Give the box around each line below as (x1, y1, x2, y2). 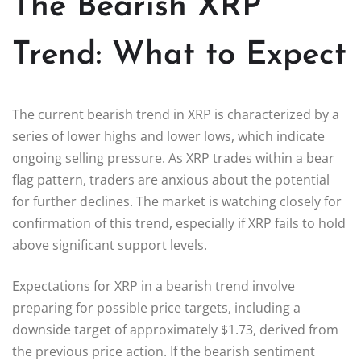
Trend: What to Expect (12, 39, 346, 72)
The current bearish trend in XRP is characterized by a (12, 105, 339, 123)
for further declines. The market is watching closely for (12, 192, 342, 210)
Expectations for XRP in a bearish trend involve (12, 276, 295, 295)
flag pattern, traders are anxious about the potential (12, 170, 330, 189)
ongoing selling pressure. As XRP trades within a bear (12, 148, 334, 167)
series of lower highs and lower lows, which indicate (12, 127, 325, 145)
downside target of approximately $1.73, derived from (12, 320, 338, 338)
